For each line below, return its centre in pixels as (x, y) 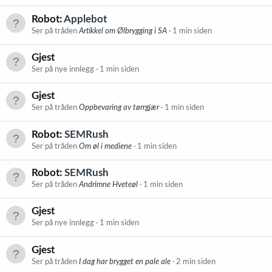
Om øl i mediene (105, 146)
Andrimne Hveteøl (108, 185)
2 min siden (196, 262)
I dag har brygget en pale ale (125, 262)
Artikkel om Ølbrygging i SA (123, 31)
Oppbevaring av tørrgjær (119, 108)
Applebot (85, 19)
